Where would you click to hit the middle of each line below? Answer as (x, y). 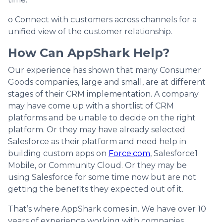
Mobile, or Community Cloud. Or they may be (97, 165)
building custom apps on (58, 153)
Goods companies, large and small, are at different (107, 82)
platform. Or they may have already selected (97, 129)
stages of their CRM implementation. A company (103, 94)
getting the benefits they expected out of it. (96, 189)
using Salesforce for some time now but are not (102, 177)
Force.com (129, 153)
